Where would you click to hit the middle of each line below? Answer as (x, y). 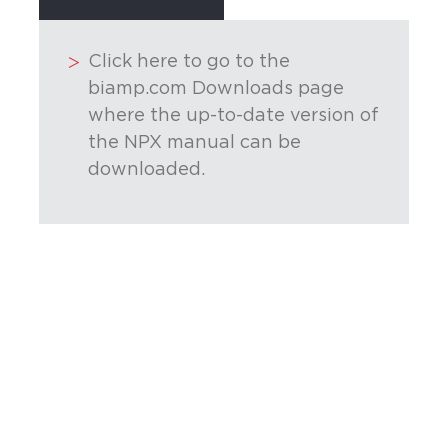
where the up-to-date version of (234, 116)
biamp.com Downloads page (216, 89)
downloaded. (147, 170)
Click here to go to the (189, 62)
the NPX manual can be (195, 143)
